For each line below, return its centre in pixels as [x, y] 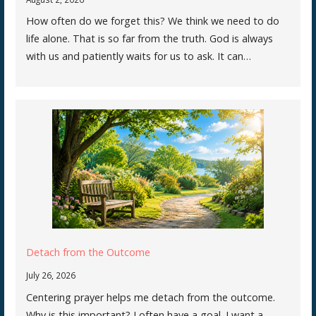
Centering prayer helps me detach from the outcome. [150, 297]
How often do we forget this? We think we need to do [152, 21]
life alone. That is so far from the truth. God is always [149, 39]
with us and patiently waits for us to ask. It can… [138, 56]
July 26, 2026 [50, 275]
